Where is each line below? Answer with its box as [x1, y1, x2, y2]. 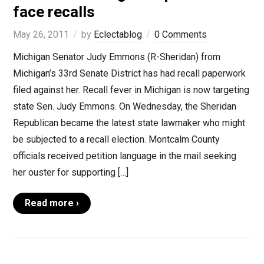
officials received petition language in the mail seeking [12, 150, 236, 162]
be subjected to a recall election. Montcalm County [12, 134, 220, 146]
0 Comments [154, 29, 207, 41]
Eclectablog [93, 29, 142, 41]
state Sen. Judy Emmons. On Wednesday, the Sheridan [12, 101, 236, 113]
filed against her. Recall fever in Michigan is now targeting [12, 84, 249, 96]
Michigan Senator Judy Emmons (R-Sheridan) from [12, 51, 220, 63]
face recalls [12, 3, 95, 21]
